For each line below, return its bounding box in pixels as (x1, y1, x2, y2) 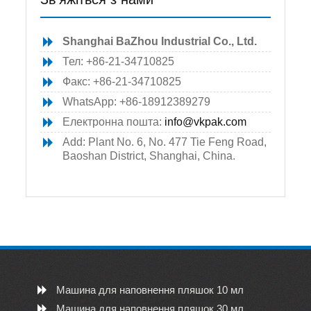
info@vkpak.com (165, 116, 247, 128)
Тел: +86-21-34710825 (62, 56, 175, 67)
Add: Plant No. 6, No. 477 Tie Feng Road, (62, 136, 267, 148)
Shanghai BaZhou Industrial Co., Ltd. (62, 35, 258, 47)
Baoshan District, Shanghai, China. (62, 150, 236, 162)
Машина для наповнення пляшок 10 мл (56, 284, 244, 296)
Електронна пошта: (62, 116, 165, 128)
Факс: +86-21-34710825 (62, 76, 182, 87)
